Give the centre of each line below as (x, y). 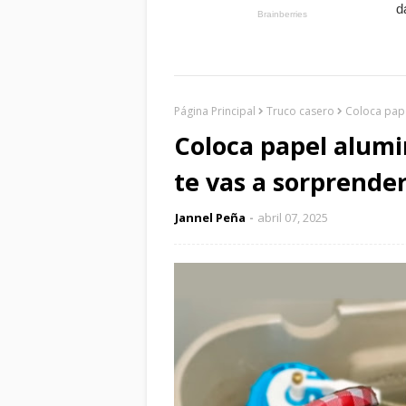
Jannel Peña (210, 217)
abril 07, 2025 (293, 217)
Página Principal (215, 111)
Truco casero (300, 111)
